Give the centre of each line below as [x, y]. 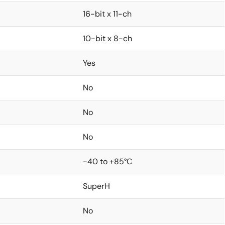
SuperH [96, 186]
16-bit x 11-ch [107, 14]
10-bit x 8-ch [107, 38]
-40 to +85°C [107, 161]
